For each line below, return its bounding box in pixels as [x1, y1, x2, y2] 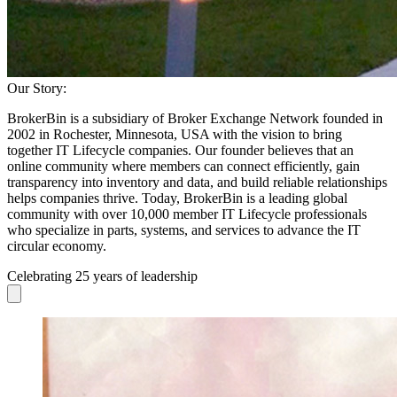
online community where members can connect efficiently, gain [7, 158, 360, 174]
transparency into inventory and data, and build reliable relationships [7, 174, 387, 190]
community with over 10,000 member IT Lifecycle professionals [7, 206, 367, 222]
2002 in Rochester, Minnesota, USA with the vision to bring [7, 126, 342, 142]
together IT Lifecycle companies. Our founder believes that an [7, 142, 354, 158]
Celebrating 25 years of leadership [7, 268, 198, 284]
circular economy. [7, 237, 106, 253]
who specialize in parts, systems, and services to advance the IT [7, 222, 361, 237]
